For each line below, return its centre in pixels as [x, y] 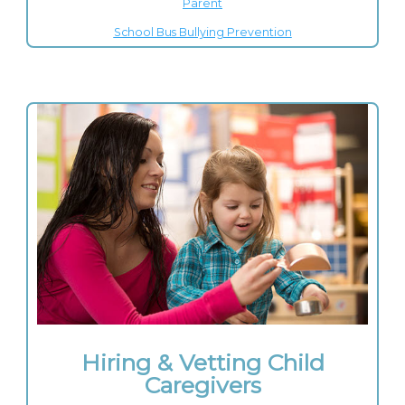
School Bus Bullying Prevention [202, 32]
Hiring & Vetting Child [202, 362]
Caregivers [202, 385]
